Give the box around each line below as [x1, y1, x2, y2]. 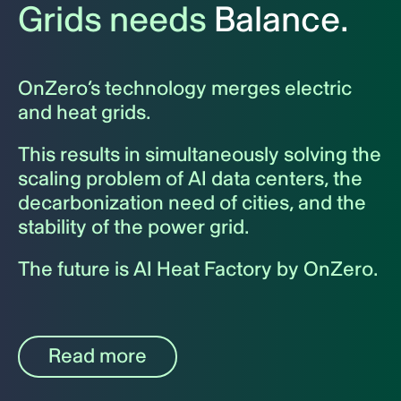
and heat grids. [18, 100, 151, 125]
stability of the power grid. [18, 215, 250, 240]
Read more [48, 344, 147, 369]
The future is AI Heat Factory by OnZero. [18, 257, 379, 282]
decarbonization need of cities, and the [18, 191, 366, 216]
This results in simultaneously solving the [18, 142, 381, 167]
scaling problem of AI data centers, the [18, 166, 363, 192]
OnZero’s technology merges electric [18, 76, 352, 101]
